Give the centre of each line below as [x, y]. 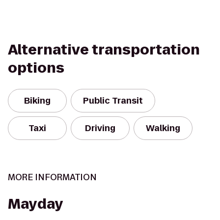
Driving [100, 128]
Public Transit [113, 101]
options [36, 68]
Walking [163, 128]
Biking [37, 101]
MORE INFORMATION [52, 177]
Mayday [36, 204]
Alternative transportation [104, 50]
